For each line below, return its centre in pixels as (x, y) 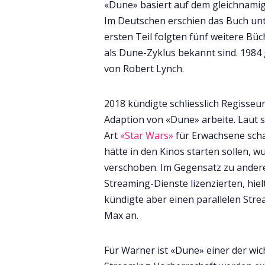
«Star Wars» (147, 136)
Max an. (121, 216)
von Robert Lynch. (144, 69)
